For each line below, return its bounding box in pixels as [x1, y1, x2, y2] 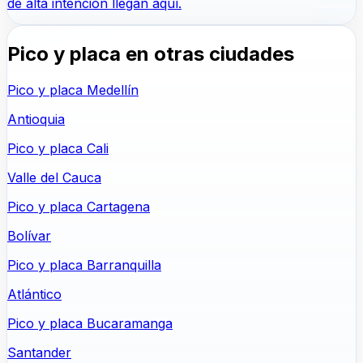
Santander [7, 344, 71, 361]
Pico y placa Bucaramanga [7, 315, 173, 332]
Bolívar [7, 228, 51, 245]
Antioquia [7, 111, 65, 128]
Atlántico [7, 286, 62, 303]
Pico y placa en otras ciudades [7, 42, 294, 66]
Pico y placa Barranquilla [7, 257, 161, 274]
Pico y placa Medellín [7, 82, 139, 99]
